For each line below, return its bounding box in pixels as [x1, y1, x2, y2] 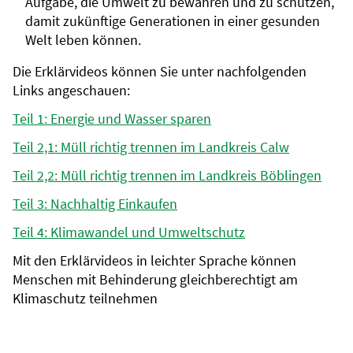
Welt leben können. [25, 31, 141, 49]
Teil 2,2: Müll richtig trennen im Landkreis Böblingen [13, 166, 321, 184]
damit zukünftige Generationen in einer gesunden [25, 12, 320, 30]
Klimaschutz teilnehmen [13, 289, 158, 307]
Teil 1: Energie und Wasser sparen [13, 110, 211, 128]
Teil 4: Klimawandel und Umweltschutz [13, 223, 245, 241]
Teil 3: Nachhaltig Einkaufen [13, 195, 177, 213]
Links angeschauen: [13, 81, 130, 99]
